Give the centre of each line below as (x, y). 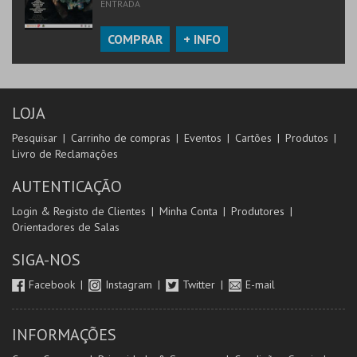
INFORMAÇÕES (64, 335)
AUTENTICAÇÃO (67, 186)
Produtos (307, 138)
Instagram (130, 284)
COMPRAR (135, 39)
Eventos (203, 138)
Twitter (200, 284)
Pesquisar (35, 138)
